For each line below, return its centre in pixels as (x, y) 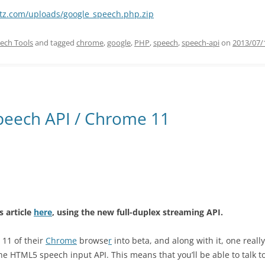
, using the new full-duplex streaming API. (138, 212)
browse (93, 240)
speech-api (201, 43)
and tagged (55, 43)
